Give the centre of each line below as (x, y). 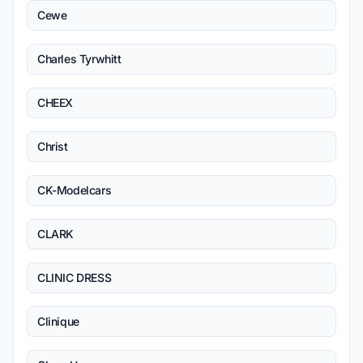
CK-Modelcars (75, 190)
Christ (53, 146)
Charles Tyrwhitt (79, 59)
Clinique (58, 321)
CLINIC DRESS (75, 278)
